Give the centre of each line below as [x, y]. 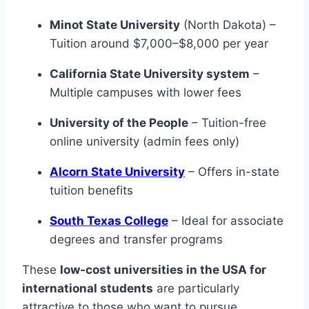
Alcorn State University [117, 172]
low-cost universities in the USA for [163, 270]
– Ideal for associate [226, 221]
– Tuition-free [227, 123]
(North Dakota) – [228, 25]
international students [88, 289]
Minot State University [115, 25]
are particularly [196, 289]
